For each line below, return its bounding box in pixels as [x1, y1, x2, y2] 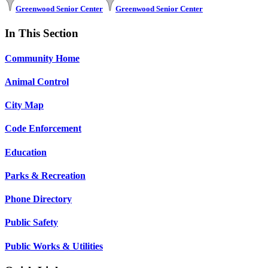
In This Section [5, 27, 78, 40]
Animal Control [5, 76, 69, 87]
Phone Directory [5, 194, 72, 205]
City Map [5, 100, 44, 111]
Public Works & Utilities [5, 240, 103, 251]
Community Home [5, 53, 80, 63]
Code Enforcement [5, 123, 81, 134]
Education [5, 147, 47, 157]
